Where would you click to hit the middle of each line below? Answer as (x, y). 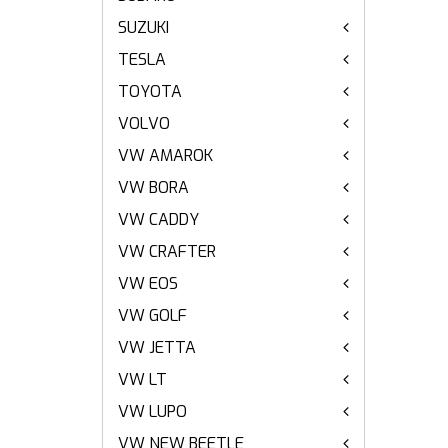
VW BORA (153, 187)
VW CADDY (158, 219)
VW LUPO (152, 411)
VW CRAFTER (167, 251)
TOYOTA (150, 91)
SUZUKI (143, 27)
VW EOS (148, 283)
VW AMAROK (165, 155)
